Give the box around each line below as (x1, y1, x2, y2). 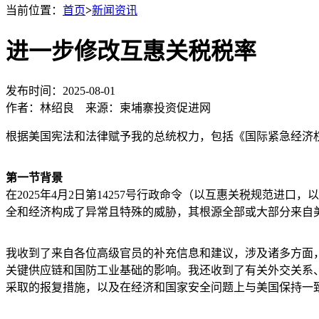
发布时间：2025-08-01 (6, 84, 124, 97)
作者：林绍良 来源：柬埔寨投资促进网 (6, 101, 211, 114)
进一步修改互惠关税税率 (6, 38, 256, 65)
